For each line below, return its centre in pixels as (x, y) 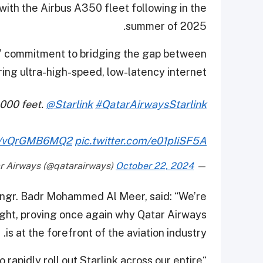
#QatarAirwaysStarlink (151, 104)
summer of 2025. (166, 26)
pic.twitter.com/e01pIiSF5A (141, 141)
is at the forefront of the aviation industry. (106, 233)
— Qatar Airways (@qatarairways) (200, 166)
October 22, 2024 (155, 166)
